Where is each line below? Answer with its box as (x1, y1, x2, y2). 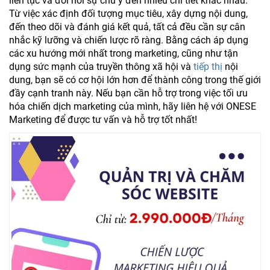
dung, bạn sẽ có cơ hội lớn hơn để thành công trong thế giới (9, 74, 261, 86)
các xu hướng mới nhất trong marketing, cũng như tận (9, 47, 238, 59)
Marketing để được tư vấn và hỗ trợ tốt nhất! (9, 113, 197, 125)
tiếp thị (193, 60, 222, 72)
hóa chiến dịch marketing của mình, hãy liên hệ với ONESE (9, 100, 256, 112)
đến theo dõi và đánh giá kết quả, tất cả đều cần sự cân (9, 20, 245, 33)
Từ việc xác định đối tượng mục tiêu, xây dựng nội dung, (9, 7, 248, 19)
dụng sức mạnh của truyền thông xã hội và (9, 60, 193, 72)
